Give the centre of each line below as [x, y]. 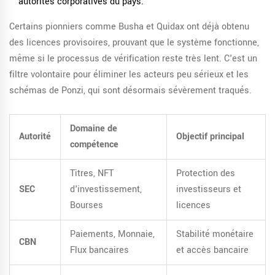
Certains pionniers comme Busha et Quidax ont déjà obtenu [129, 27]
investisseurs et [209, 190]
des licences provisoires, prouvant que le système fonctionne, [134, 43]
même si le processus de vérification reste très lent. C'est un [133, 59]
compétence [94, 145]
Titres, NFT [92, 174]
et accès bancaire [212, 250]
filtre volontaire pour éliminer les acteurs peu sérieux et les [129, 75]
